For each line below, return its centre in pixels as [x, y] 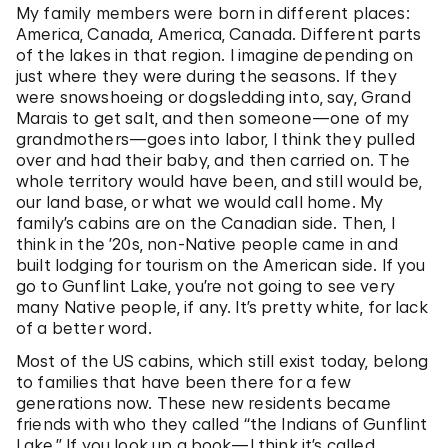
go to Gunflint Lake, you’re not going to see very [205, 285]
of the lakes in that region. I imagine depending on [215, 54]
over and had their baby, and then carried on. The [213, 159]
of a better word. [84, 327]
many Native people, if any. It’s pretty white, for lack [222, 306]
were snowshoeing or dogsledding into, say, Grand [213, 96]
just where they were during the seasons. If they [206, 75]
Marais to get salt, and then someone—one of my [213, 117]
